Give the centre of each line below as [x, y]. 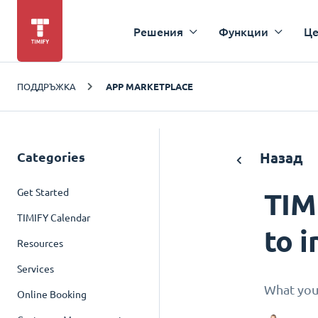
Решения [158, 32]
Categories [51, 157]
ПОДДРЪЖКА [46, 86]
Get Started [43, 192]
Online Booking [52, 295]
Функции [243, 32]
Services [35, 269]
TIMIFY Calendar [54, 218]
